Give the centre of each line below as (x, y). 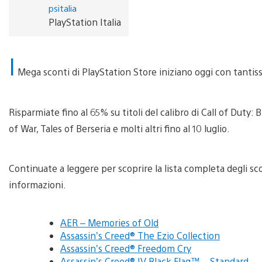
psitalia (62, 8)
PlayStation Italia (85, 22)
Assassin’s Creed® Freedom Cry (126, 248)
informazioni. (37, 184)
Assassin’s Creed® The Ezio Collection (140, 235)
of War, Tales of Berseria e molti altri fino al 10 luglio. (119, 128)
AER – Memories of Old (109, 222)
